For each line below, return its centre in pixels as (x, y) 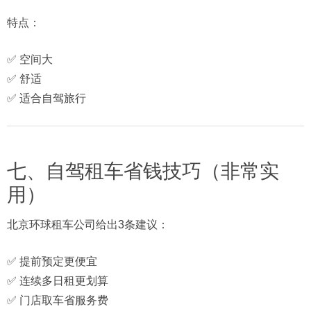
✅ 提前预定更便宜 (52, 261)
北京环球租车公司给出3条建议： (88, 224)
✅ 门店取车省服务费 (58, 300)
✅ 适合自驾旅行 (47, 98)
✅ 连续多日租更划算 (58, 280)
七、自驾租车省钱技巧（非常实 (143, 171)
